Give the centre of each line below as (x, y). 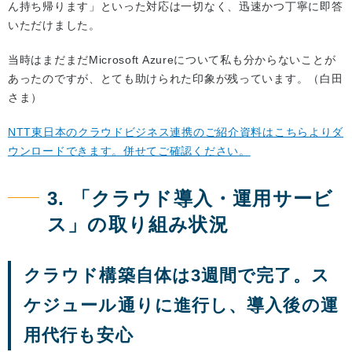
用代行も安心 (79, 335)
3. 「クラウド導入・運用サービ (191, 199)
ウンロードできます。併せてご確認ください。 (129, 151)
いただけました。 (54, 26)
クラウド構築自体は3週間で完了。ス (177, 276)
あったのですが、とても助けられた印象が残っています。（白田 (176, 79)
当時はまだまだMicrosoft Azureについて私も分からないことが (172, 60)
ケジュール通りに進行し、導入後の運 (181, 306)
